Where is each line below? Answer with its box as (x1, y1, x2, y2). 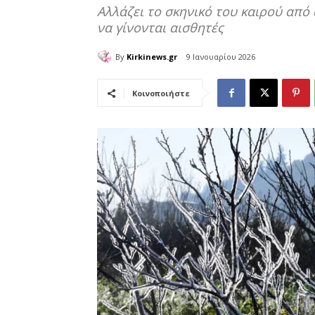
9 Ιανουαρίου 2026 (186, 51, 255, 63)
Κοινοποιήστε (132, 88, 190, 99)
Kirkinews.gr (127, 51, 177, 62)
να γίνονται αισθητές (97, 19, 224, 36)
